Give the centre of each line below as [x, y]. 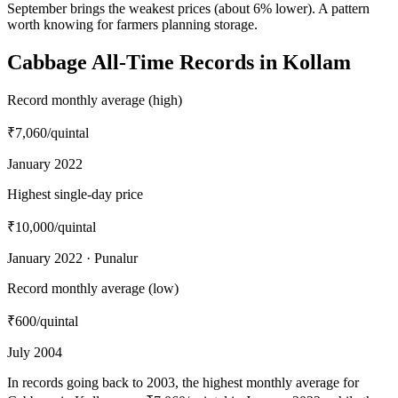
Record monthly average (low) [93, 289]
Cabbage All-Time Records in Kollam [179, 63]
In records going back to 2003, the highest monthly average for [183, 383]
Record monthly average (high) [95, 100]
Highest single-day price [75, 195]
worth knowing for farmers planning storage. [132, 25]
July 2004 [35, 353]
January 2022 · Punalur [72, 259]
